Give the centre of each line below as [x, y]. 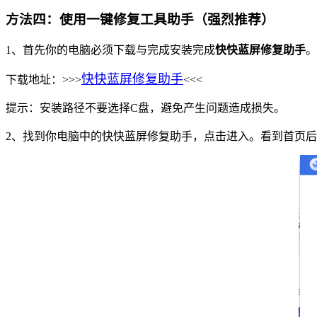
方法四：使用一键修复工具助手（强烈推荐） [140, 19]
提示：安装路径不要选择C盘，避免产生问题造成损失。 [145, 108]
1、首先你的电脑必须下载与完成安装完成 [110, 50]
